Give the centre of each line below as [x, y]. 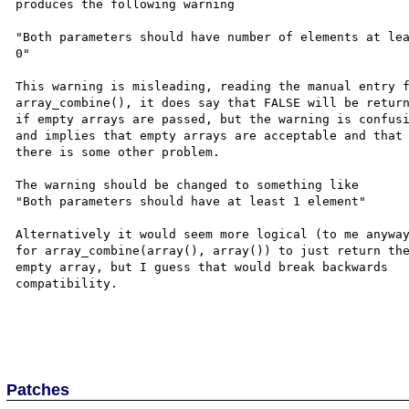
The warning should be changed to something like [195, 184]
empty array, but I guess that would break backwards [206, 267]
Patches [38, 389]
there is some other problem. [126, 152]
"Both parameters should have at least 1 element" [199, 201]
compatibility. [71, 283]
